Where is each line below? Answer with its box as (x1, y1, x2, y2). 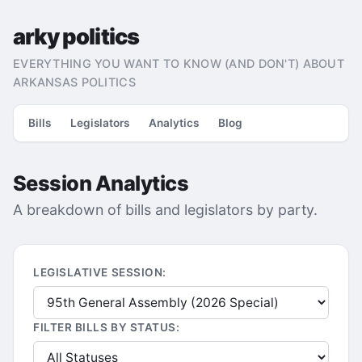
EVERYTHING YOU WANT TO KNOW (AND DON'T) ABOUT (13, 57, 345, 70)
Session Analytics (13, 170, 189, 196)
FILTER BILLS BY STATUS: (33, 321, 180, 334)
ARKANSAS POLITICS (13, 75, 136, 89)
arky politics (13, 23, 140, 50)
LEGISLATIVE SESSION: (33, 266, 166, 279)
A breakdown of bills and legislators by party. (13, 201, 318, 218)
